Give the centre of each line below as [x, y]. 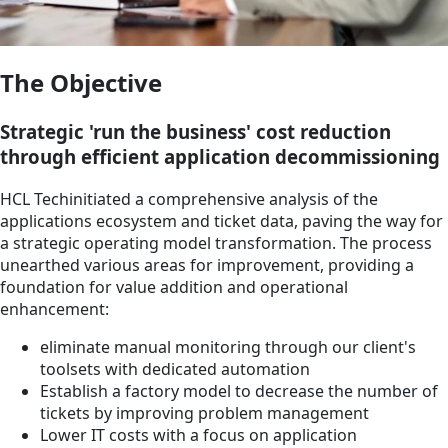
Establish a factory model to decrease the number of [239, 390]
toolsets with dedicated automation [175, 368]
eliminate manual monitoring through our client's [228, 346]
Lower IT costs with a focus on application [198, 434]
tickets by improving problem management [204, 412]
